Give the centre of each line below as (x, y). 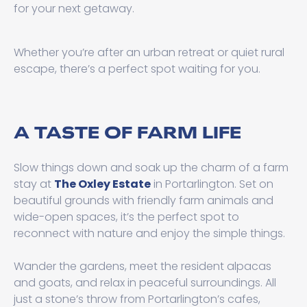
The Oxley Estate (102, 184)
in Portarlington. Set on (212, 184)
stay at (34, 184)
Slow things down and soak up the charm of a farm (151, 168)
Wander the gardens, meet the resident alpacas (143, 266)
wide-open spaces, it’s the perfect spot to (126, 217)
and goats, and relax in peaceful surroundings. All (145, 283)
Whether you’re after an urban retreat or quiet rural (149, 52)
